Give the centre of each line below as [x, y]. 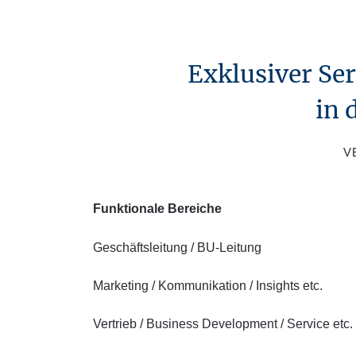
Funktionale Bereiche [157, 209]
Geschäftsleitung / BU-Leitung [177, 248]
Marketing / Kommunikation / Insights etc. [208, 286]
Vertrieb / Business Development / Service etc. [223, 324]
